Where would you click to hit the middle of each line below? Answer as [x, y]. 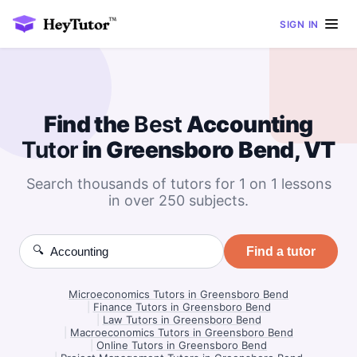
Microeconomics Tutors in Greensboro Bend [178, 294]
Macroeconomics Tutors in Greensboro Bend [182, 332]
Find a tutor [281, 251]
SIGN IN [299, 24]
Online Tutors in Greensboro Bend [182, 345]
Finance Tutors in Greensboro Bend [182, 307]
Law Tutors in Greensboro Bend [182, 320]
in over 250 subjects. [178, 200]
